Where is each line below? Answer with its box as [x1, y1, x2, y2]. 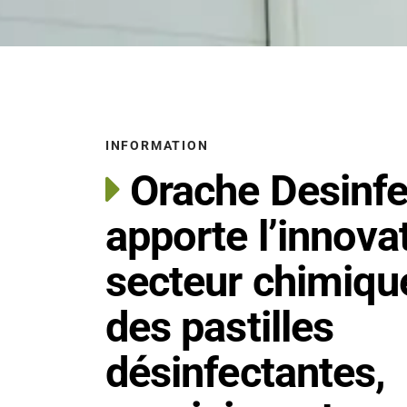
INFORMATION [104, 138, 209, 153]
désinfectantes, [104, 347, 386, 398]
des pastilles [104, 302, 334, 352]
